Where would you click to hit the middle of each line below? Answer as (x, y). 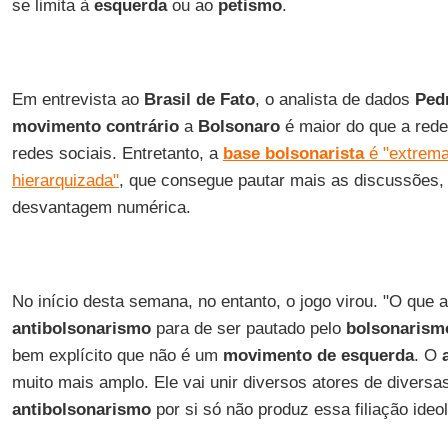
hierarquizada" (65, 180)
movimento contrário (95, 126)
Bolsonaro (238, 126)
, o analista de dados (334, 99)
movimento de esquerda (318, 355)
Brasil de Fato (199, 99)
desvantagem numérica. (101, 207)
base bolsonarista (293, 153)
